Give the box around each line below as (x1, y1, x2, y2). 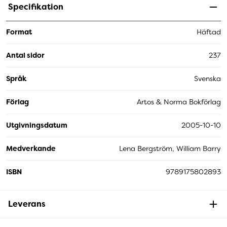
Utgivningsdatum (6, 120, 67, 130)
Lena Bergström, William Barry (119, 143, 221, 153)
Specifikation (8, 1, 63, 12)
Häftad (197, 27, 221, 37)
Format (6, 27, 32, 37)
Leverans (8, 198, 46, 209)
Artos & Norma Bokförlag (137, 97, 221, 106)
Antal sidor (6, 50, 45, 60)
